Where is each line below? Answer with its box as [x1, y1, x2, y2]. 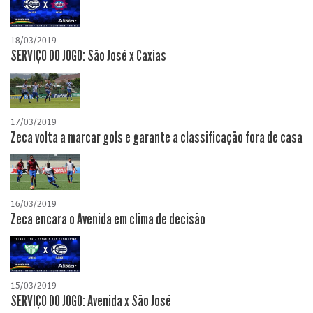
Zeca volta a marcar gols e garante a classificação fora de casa [10, 129, 303, 147]
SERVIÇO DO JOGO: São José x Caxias [10, 47, 166, 66]
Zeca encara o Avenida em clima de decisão [10, 210, 205, 229]
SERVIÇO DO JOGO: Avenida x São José [10, 292, 171, 311]
